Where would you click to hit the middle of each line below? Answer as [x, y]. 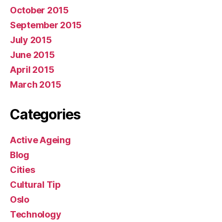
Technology [36, 215]
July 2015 [31, 40]
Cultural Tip [35, 185]
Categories [45, 115]
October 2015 [39, 10]
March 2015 [36, 85]
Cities [23, 170]
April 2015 [32, 70]
